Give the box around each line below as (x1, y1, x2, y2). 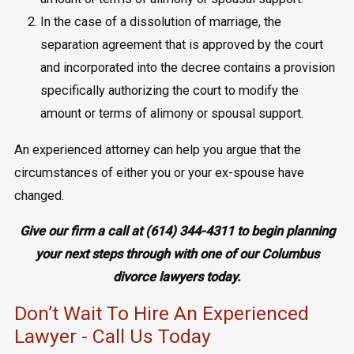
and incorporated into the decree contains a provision (40, 60, 335, 76)
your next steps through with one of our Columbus (35, 247, 319, 262)
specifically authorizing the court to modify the (40, 83, 299, 99)
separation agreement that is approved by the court (40, 37, 323, 53)
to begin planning (233, 224, 335, 239)
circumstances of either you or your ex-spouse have (13, 164, 304, 180)
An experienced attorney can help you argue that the (13, 141, 301, 157)
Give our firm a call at (19, 224, 145, 239)
